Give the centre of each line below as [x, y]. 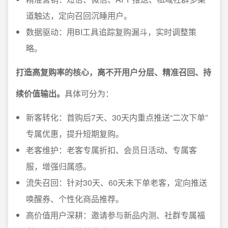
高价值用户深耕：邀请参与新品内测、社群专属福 [116, 215]
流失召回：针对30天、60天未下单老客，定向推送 [117, 182]
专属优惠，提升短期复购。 [75, 134]
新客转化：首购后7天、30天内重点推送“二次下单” [117, 117]
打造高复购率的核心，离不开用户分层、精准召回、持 [113, 72]
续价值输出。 [40, 93]
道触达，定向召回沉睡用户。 [79, 16]
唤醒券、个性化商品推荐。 [75, 199]
